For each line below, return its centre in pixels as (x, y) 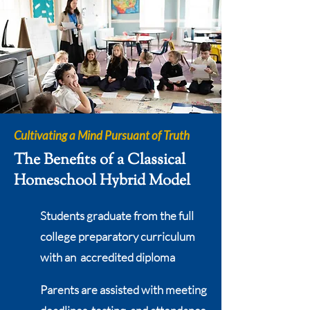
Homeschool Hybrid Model (102, 181)
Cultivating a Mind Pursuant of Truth (102, 135)
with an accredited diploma (108, 257)
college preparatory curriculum (119, 236)
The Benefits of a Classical (100, 161)
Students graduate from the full (117, 216)
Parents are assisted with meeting (124, 290)
